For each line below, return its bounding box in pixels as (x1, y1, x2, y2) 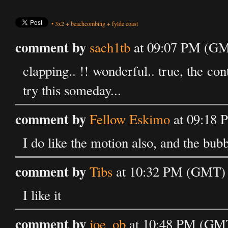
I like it (23, 186, 61, 204)
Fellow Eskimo (90, 110, 170, 128)
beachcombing (71, 19, 105, 27)
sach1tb (90, 38, 130, 56)
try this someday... (23, 81, 121, 99)
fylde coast (112, 19, 138, 27)
